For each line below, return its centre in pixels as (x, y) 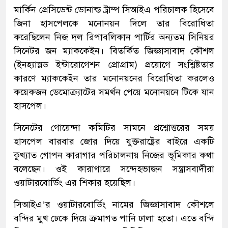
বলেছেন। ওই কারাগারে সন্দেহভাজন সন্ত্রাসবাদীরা (114, 169)
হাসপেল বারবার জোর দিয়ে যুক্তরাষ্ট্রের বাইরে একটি (114, 141)
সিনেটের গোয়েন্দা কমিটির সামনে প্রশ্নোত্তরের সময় (114, 127)
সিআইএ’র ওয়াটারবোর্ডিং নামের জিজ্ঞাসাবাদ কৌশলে (114, 204)
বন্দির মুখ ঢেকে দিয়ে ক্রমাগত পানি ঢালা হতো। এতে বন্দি (114, 218)
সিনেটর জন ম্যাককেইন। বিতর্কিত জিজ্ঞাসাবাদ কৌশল (114, 51)
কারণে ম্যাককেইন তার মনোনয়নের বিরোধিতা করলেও (114, 78)
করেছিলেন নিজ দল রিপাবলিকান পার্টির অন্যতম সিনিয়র (114, 37)
